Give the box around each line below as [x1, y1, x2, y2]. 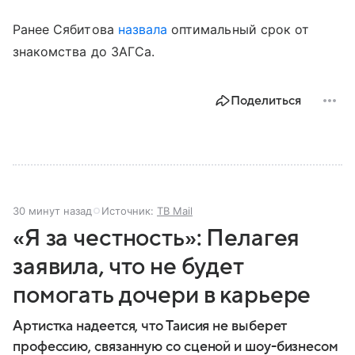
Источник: [101, 204, 157, 217]
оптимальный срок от [167, 21, 310, 37]
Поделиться [231, 93, 301, 108]
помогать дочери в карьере [13, 281, 311, 308]
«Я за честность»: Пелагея [13, 224, 300, 251]
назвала [117, 21, 168, 37]
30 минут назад [13, 204, 92, 217]
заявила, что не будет [13, 253, 243, 280]
